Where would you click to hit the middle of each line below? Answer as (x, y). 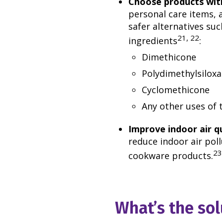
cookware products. (171, 156)
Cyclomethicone (176, 89)
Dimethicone (169, 57)
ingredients (153, 40)
